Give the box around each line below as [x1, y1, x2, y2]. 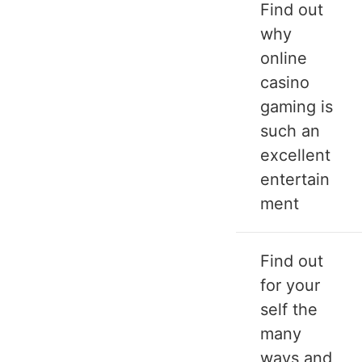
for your [260, 276, 320, 296]
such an [260, 121, 320, 141]
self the [260, 300, 318, 320]
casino [260, 73, 309, 93]
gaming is [260, 97, 333, 117]
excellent [260, 145, 330, 166]
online [260, 48, 307, 69]
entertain [260, 170, 330, 190]
